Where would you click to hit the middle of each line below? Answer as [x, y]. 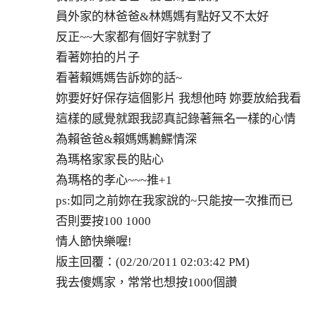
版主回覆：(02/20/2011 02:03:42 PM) [153, 262]
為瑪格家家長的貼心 [110, 159]
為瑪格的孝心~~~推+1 [114, 180]
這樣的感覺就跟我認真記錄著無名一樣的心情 [176, 119]
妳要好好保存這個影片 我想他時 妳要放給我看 [178, 98]
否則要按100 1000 [103, 221]
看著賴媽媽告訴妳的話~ [119, 78]
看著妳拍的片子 [98, 57]
